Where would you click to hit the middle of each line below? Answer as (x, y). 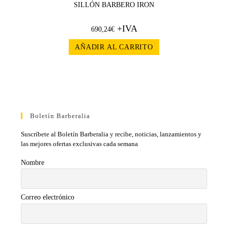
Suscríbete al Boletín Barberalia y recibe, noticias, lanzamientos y (111, 134)
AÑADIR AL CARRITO (114, 47)
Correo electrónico (48, 197)
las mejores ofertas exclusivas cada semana (80, 144)
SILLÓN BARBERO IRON (114, 5)
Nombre (33, 162)
